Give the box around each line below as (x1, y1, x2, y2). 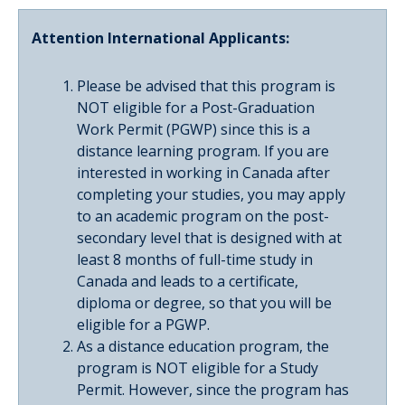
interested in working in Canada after (77, 162, 330, 183)
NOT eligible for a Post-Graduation (77, 97, 315, 118)
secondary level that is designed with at (77, 227, 342, 248)
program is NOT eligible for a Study (77, 357, 318, 378)
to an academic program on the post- (77, 205, 329, 226)
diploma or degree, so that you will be (77, 292, 332, 313)
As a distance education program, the (77, 335, 329, 356)
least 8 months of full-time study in (77, 249, 313, 269)
